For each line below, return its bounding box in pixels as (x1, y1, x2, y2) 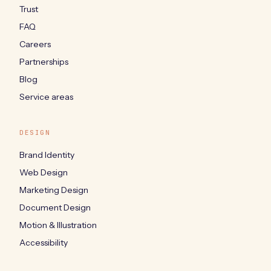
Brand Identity (19, 149, 74, 160)
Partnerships (19, 56, 68, 67)
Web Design (19, 166, 68, 178)
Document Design (19, 201, 91, 213)
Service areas (19, 91, 73, 102)
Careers (19, 38, 51, 50)
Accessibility (19, 237, 68, 248)
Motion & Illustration (19, 219, 97, 230)
